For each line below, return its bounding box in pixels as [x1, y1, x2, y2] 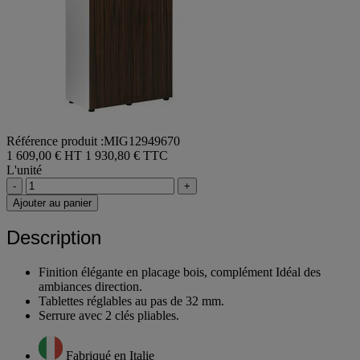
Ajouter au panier [13, 196, 92, 209]
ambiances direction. [39, 280, 142, 294]
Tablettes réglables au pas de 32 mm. [39, 294, 224, 309]
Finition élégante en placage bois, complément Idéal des [39, 265, 321, 280]
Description [6, 227, 101, 249]
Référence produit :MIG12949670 [6, 133, 180, 148]
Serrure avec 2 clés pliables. [39, 309, 179, 323]
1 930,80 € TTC [85, 148, 168, 162]
